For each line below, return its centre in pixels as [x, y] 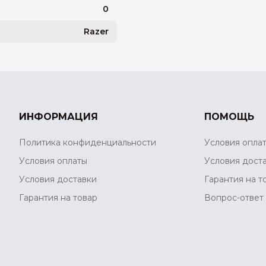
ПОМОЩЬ [229, 116]
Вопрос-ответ [234, 198]
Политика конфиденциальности [88, 142]
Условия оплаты [53, 161]
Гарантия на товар [58, 198]
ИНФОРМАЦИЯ [58, 116]
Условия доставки [58, 180]
